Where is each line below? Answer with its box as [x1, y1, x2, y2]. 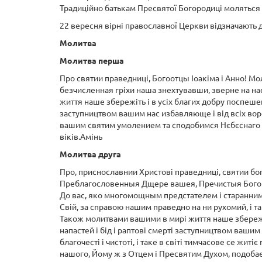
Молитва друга [60, 150, 121, 160]
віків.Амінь [60, 132, 102, 142]
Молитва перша [60, 56, 124, 66]
